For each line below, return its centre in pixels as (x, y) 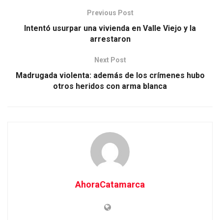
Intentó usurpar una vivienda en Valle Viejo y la (110, 28)
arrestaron (110, 39)
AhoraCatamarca (110, 184)
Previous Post (110, 13)
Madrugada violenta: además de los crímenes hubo (110, 75)
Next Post (110, 60)
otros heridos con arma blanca (110, 86)
